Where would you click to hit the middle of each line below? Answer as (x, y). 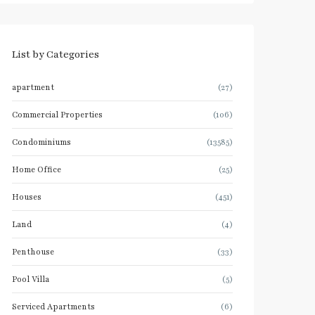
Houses (27, 197)
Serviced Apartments (53, 307)
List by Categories (56, 54)
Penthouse (33, 252)
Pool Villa (31, 279)
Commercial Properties (57, 115)
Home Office (37, 169)
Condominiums (41, 142)
